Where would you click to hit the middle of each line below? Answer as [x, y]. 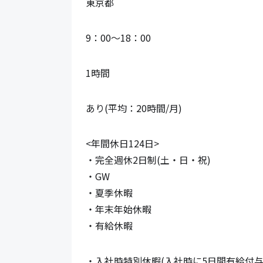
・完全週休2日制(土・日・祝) [148, 159]
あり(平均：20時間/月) [134, 108]
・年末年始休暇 [119, 209]
